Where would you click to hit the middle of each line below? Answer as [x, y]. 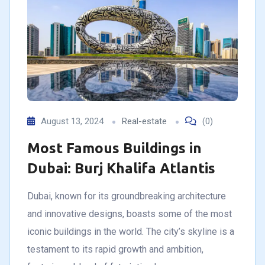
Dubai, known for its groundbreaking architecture [127, 196]
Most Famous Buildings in [114, 148]
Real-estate [144, 122]
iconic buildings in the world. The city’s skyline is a [131, 232]
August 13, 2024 [72, 122]
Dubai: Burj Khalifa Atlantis [121, 169]
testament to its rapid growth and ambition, [115, 250]
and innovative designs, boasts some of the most [130, 214]
